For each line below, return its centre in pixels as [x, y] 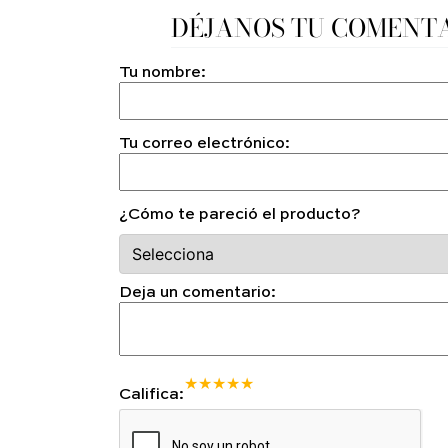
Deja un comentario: [197, 293]
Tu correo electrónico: [204, 144]
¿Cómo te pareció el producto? [240, 215]
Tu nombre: [162, 73]
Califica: [151, 395]
